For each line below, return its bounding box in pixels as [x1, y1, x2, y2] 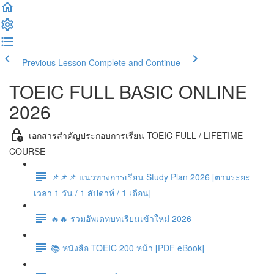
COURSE [9, 145, 45, 157]
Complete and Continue [89, 56, 180, 68]
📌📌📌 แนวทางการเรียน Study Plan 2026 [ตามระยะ [51, 170, 250, 183]
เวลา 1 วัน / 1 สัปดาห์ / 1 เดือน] [34, 187, 151, 199]
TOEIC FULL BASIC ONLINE [9, 78, 247, 105]
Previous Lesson [22, 56, 86, 68]
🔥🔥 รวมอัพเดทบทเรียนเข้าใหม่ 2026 [51, 212, 191, 224]
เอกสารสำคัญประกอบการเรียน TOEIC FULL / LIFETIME [29, 128, 243, 141]
